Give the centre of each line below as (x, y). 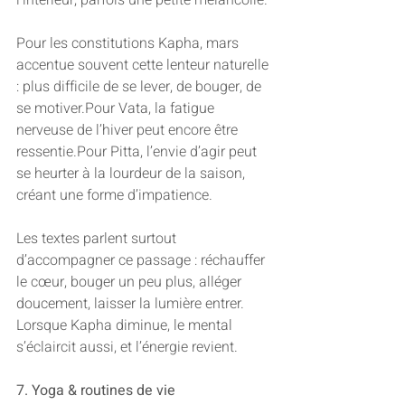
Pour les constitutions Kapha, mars (129, 44)
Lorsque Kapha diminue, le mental (126, 326)
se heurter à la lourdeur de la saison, (132, 174)
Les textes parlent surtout (98, 239)
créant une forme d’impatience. (114, 196)
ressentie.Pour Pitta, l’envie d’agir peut (138, 152)
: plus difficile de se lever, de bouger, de (141, 87)
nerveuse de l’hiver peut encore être (129, 131)
